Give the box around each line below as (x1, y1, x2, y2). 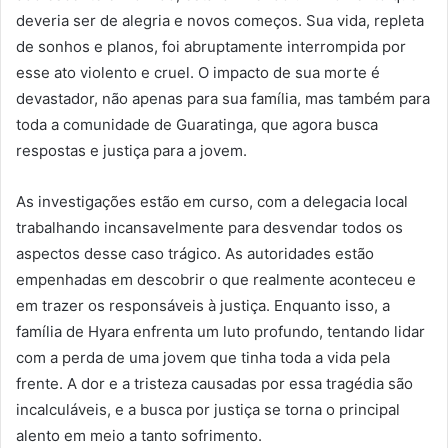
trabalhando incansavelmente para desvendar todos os (16, 217, 403, 237)
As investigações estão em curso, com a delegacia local (16, 191, 408, 211)
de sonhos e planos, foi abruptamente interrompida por (16, 36, 406, 56)
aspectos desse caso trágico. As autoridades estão (16, 243, 374, 263)
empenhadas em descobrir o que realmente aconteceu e (16, 269, 416, 289)
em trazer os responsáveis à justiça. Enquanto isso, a (16, 295, 390, 315)
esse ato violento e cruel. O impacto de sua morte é (16, 62, 380, 82)
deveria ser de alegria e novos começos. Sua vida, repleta (16, 10, 424, 30)
